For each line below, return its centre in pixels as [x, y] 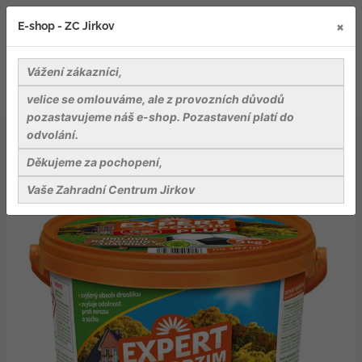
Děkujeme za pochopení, [95, 162]
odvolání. [54, 135]
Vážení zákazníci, [74, 72]
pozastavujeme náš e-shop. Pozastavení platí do [160, 117]
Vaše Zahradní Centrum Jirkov [111, 189]
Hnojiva [204, 136]
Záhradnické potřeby [107, 136]
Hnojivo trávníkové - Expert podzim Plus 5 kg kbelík [175, 153]
